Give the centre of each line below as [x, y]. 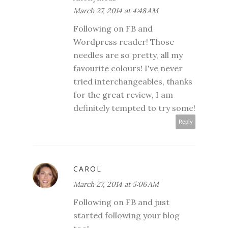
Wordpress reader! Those [124, 41]
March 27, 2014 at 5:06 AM [116, 184]
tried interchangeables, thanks [133, 81]
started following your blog [126, 215]
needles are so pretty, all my [128, 55]
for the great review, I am [123, 94]
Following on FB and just [121, 202]
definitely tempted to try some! [134, 108]
